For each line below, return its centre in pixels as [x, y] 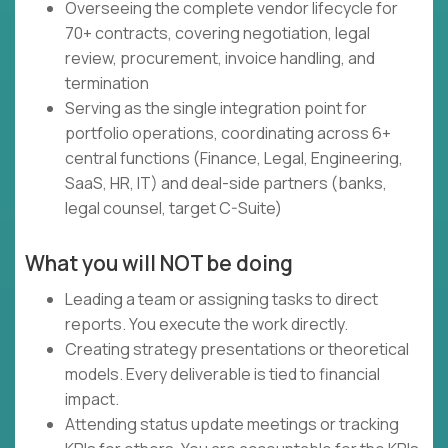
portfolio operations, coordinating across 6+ [228, 133]
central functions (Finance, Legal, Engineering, [234, 158]
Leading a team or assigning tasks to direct [221, 299]
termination [107, 83]
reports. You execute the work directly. [206, 324]
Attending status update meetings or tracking [232, 424]
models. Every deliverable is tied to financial [222, 374]
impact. [92, 399]
